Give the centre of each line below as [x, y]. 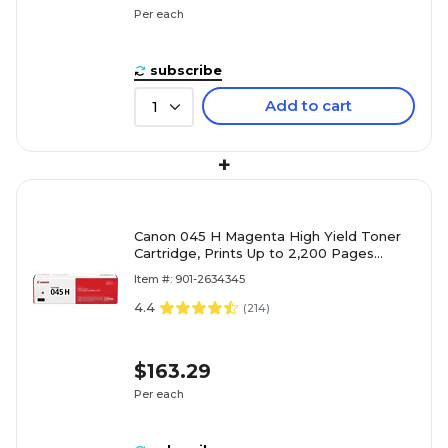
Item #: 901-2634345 [189, 278]
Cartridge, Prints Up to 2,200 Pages [254, 252]
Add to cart [308, 105]
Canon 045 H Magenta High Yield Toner [267, 235]
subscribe [186, 69]
